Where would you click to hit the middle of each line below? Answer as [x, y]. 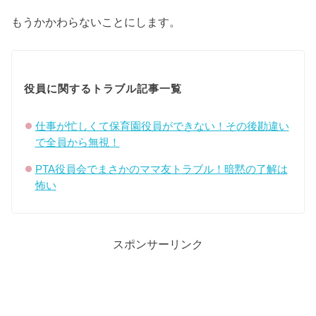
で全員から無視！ [77, 142]
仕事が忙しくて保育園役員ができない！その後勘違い [162, 126]
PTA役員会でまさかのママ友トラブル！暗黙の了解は [161, 169]
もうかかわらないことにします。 [96, 22]
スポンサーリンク [158, 244]
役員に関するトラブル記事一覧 [103, 88]
